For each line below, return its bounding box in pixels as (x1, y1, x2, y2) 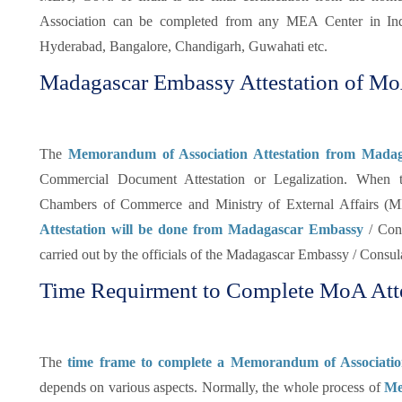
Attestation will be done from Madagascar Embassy (39, 222, 364, 237)
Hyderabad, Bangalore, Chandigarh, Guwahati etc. (39, 39, 328, 54)
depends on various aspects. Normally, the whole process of (39, 380, 385, 395)
